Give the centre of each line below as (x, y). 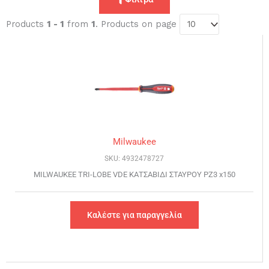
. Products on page (138, 24)
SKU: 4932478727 (134, 158)
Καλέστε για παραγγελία (134, 215)
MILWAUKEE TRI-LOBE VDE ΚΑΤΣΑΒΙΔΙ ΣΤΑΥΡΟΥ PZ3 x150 (134, 174)
